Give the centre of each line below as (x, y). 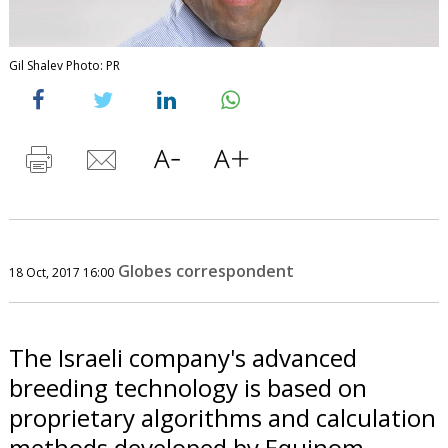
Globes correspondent (205, 270)
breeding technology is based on (187, 387)
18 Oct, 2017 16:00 (61, 272)
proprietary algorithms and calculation (222, 417)
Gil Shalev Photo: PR (64, 65)
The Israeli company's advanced (182, 357)
